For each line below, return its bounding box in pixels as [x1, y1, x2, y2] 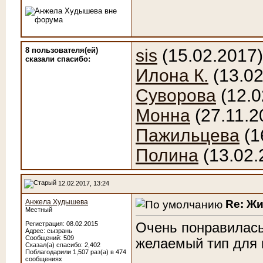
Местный [25, 206, 52, 213]
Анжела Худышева [25, 198, 88, 206]
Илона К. [136, 66, 208, 85]
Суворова [136, 86, 216, 105]
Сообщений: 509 [25, 234, 74, 241]
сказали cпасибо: [25, 55, 90, 63]
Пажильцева [136, 126, 240, 145]
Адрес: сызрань [25, 227, 72, 234]
